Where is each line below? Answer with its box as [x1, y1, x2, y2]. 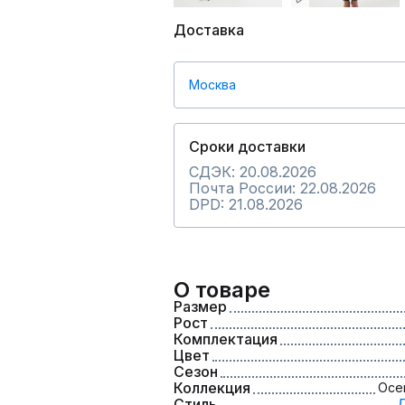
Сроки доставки [189, 137, 306, 155]
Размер [174, 297, 227, 316]
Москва [189, 77, 236, 92]
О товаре [174, 277, 270, 303]
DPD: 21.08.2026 [189, 195, 303, 213]
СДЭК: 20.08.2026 [189, 163, 316, 181]
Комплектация [174, 330, 278, 348]
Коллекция [174, 379, 250, 397]
